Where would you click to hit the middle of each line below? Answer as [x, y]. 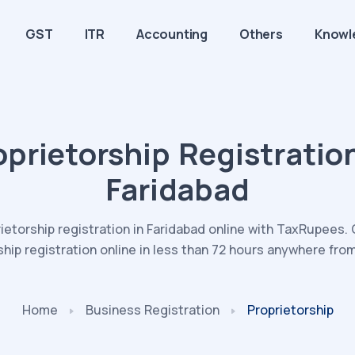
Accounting [172, 34]
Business [115, 310]
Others [261, 34]
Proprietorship [290, 310]
